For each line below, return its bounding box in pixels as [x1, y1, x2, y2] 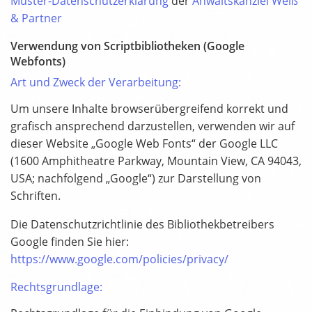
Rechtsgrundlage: [10, 279, 102, 295]
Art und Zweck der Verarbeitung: [10, 75, 181, 91]
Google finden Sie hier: [10, 234, 129, 250]
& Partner [10, 10, 62, 26]
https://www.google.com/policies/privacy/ [10, 251, 228, 267]
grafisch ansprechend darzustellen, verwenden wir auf [10, 118, 295, 134]
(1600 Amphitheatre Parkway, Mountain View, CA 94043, [10, 153, 302, 169]
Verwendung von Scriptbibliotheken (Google [10, 38, 244, 54]
